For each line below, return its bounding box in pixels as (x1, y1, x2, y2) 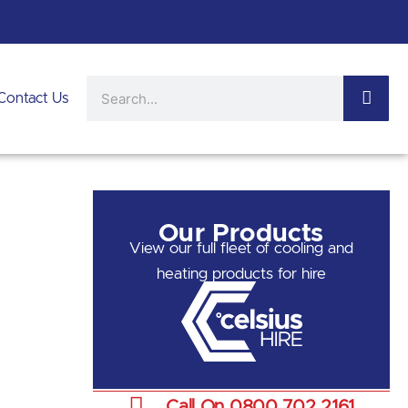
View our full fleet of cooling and (129, 240, 353, 256)
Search (85, 79, 133, 96)
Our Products (158, 220, 324, 247)
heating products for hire (157, 265, 326, 281)
